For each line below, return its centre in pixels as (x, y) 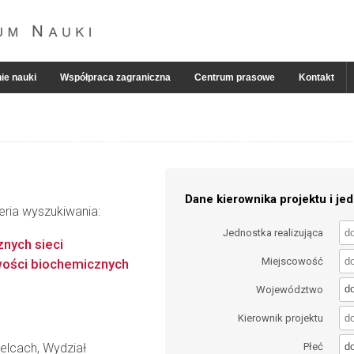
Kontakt (316, 77)
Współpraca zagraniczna (115, 77)
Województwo (290, 289)
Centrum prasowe (235, 77)
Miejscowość (293, 261)
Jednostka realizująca (273, 232)
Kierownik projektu (281, 318)
